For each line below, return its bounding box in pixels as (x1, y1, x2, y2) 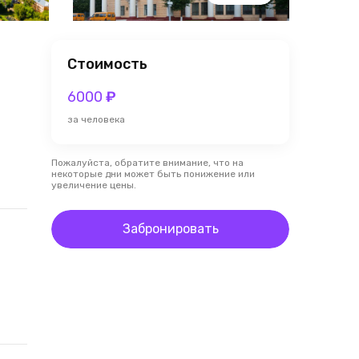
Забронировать (122, 221, 219, 236)
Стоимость (67, 55, 147, 73)
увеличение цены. (51, 179, 136, 191)
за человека (67, 114, 125, 125)
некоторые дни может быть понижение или (51, 168, 255, 179)
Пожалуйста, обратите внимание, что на (51, 157, 244, 168)
